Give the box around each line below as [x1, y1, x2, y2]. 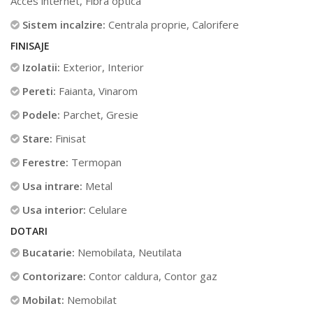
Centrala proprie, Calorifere [105, 17, 239, 31]
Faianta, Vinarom [56, 84, 138, 98]
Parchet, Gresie [60, 108, 138, 122]
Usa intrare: [22, 179, 82, 193]
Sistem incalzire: [22, 17, 105, 31]
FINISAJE [10, 39, 50, 52]
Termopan [68, 155, 122, 169]
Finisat [52, 131, 86, 145]
